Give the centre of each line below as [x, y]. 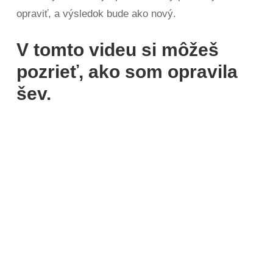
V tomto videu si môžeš [118, 50]
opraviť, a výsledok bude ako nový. [97, 14]
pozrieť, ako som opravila [127, 72]
